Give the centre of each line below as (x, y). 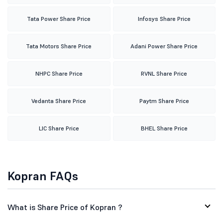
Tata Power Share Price (59, 19)
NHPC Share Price (59, 73)
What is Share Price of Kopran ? (65, 207)
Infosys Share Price (164, 19)
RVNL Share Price (164, 73)
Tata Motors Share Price (59, 46)
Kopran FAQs (43, 176)
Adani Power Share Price (164, 46)
